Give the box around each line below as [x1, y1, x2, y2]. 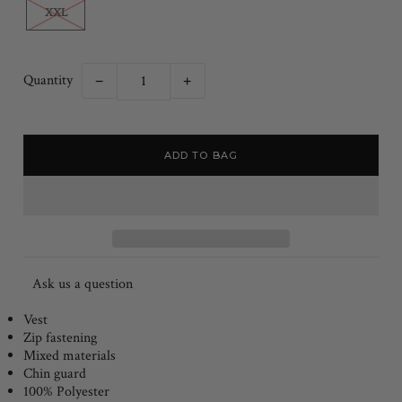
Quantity [23, 71, 74, 91]
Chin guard [23, 364, 87, 384]
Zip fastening [23, 328, 98, 348]
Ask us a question [32, 275, 134, 294]
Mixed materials [23, 346, 117, 366]
